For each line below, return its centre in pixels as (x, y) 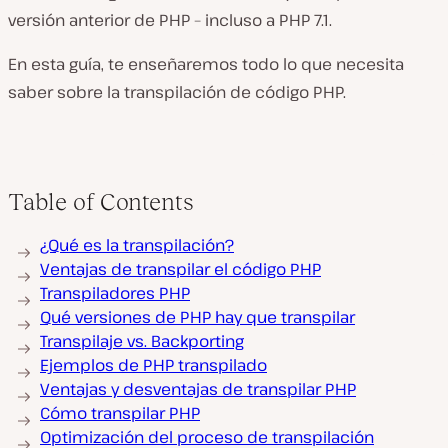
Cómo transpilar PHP (120, 413)
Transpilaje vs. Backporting (142, 341)
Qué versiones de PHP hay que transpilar (197, 317)
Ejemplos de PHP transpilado (153, 365)
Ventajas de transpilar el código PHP (180, 269)
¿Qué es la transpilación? (137, 245)
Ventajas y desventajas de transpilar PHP (198, 389)
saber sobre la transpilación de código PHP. (177, 92)
